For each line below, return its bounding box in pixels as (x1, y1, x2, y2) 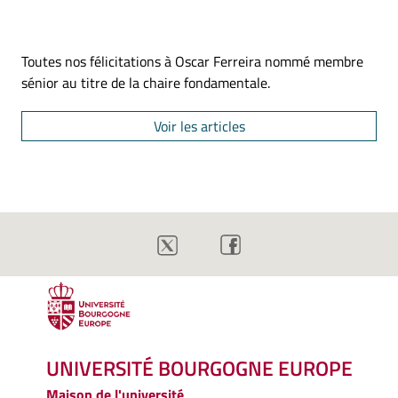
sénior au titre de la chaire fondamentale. (21, 72, 270, 93)
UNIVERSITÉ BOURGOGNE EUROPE (46, 353, 353, 385)
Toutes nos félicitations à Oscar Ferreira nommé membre (21, 51, 363, 72)
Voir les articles (153, 115, 245, 137)
